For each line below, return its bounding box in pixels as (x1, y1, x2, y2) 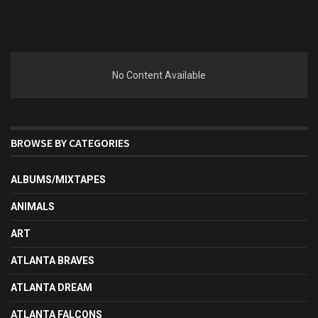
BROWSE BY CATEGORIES (11, 136, 130, 150)
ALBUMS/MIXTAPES (11, 174, 106, 185)
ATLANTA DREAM (11, 282, 92, 293)
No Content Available (112, 70, 206, 81)
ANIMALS (11, 201, 55, 212)
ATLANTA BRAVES (11, 255, 94, 266)
